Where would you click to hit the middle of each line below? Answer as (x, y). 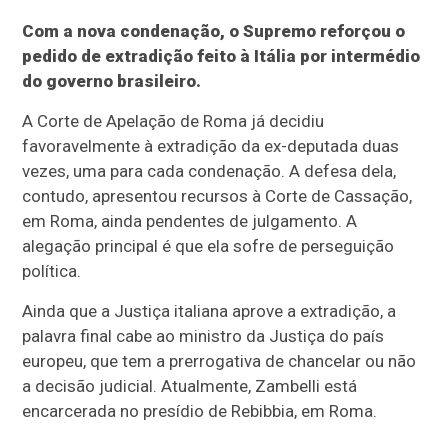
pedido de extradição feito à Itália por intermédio (221, 56)
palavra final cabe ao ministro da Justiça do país (203, 336)
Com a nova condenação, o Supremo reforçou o (214, 31)
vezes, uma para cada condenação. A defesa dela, (209, 171)
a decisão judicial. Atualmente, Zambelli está (190, 386)
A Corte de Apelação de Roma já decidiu (173, 121)
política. (52, 271)
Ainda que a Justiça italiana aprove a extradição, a (209, 311)
